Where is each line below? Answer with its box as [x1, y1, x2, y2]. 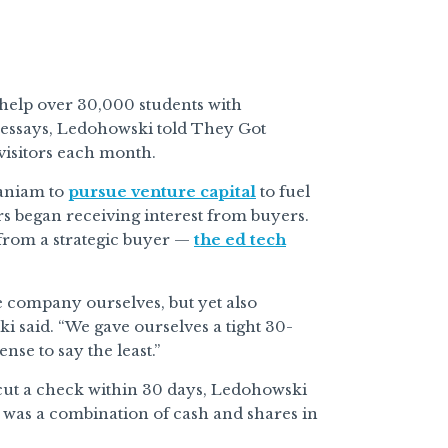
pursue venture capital [68, 182, 256, 202]
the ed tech [194, 230, 286, 250]
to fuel [256, 182, 310, 202]
